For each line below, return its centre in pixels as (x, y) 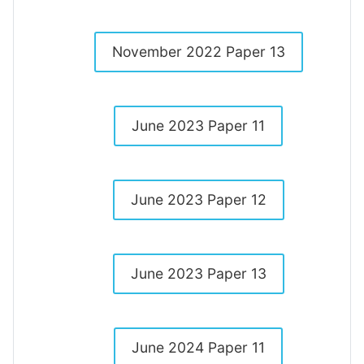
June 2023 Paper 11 (198, 126)
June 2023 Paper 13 (198, 273)
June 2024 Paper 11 (198, 347)
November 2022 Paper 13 (198, 52)
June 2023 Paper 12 (198, 199)
